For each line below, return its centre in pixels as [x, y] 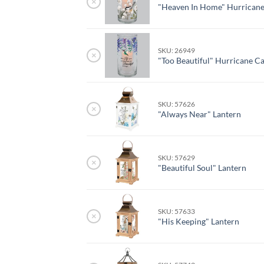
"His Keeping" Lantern [199, 222]
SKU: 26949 [177, 51]
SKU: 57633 [177, 212]
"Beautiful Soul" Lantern [202, 168]
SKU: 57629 [177, 158]
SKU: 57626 [177, 104]
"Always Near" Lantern [200, 114]
